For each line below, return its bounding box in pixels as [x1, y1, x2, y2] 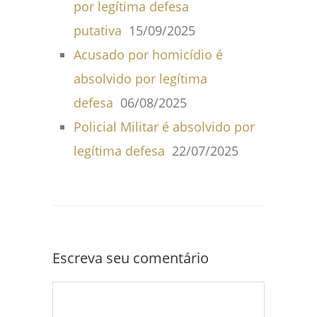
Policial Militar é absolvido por [74, 118, 255, 136]
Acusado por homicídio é [74, 46, 223, 64]
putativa [74, 22, 122, 40]
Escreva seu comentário [52, 248, 209, 268]
